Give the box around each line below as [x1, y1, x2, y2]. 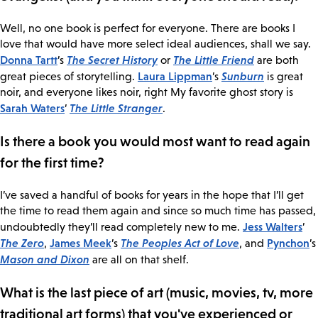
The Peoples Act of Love [121, 236, 239, 249]
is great [264, 70, 303, 82]
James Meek [50, 236, 111, 249]
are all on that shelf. [89, 253, 189, 265]
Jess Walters [243, 220, 302, 233]
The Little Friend [173, 53, 254, 66]
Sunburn [221, 70, 264, 82]
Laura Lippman [138, 70, 212, 82]
